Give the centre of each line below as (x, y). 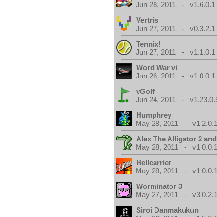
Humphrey (154, 115)
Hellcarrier (154, 163)
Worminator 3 (159, 186)
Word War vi (157, 68)
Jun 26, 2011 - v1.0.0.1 (176, 76)
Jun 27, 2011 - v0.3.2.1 (176, 28)
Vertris (147, 20)
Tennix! (149, 44)
